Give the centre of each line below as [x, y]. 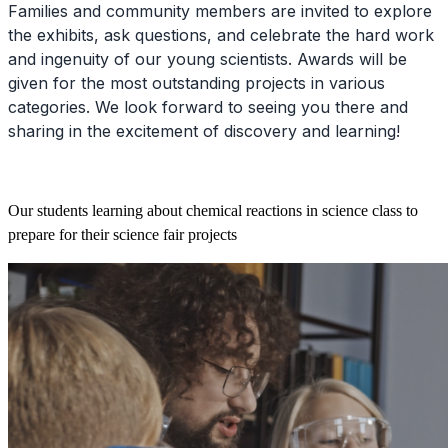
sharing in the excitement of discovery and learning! [204, 131]
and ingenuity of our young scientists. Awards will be [207, 59]
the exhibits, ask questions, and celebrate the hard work [221, 35]
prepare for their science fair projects [122, 235]
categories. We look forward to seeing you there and [208, 107]
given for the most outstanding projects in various [196, 83]
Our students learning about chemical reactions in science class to [213, 211]
